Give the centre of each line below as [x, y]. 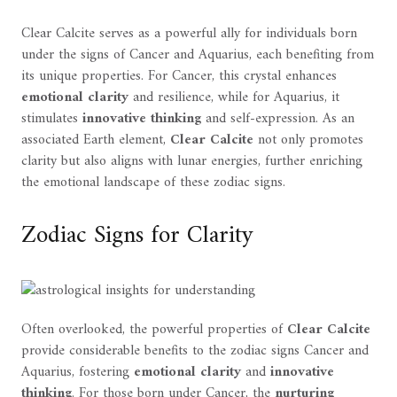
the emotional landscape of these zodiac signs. [153, 183]
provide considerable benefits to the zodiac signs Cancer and [195, 350]
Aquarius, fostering [78, 372]
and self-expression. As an [278, 119]
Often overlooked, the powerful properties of [154, 329]
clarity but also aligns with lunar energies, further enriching [192, 162]
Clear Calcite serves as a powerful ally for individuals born [189, 34]
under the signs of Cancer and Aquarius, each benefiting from [198, 55]
